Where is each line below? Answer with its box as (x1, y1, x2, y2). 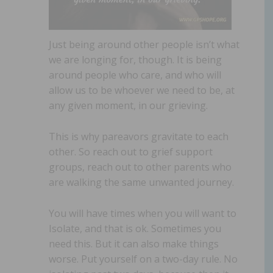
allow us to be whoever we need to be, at (49, 83, 235, 97)
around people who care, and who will (49, 68, 221, 82)
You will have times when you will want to (49, 206, 236, 220)
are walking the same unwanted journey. (49, 175, 234, 189)
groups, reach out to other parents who (49, 160, 232, 174)
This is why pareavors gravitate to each (49, 129, 229, 143)
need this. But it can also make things (49, 236, 219, 250)
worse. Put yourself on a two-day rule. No (49, 252, 238, 266)
